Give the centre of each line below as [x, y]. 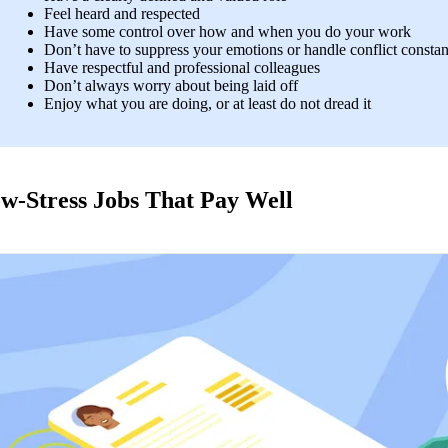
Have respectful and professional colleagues [182, 68]
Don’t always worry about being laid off [175, 86]
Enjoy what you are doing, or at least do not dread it [207, 104]
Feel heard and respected [124, 14]
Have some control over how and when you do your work [229, 32]
